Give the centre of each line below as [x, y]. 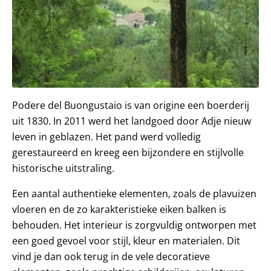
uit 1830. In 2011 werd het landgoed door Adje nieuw [132, 121]
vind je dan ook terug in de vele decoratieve [111, 256]
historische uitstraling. [63, 168]
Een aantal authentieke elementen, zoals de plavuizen [134, 193]
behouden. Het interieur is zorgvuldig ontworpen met [134, 225]
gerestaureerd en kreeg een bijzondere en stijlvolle [128, 152]
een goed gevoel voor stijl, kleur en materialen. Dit [126, 240]
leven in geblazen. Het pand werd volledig [106, 136]
